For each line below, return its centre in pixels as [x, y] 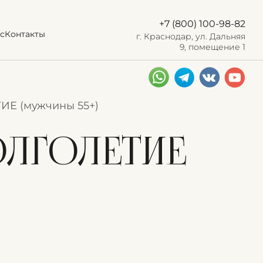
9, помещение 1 [213, 47]
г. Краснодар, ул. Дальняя [191, 36]
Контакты [25, 34]
